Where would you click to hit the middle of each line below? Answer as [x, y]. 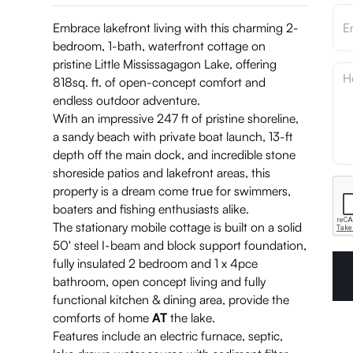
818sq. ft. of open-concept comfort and [160, 82]
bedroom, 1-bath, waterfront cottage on [160, 45]
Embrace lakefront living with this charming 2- [176, 27]
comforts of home [103, 317]
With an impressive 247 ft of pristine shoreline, [176, 118]
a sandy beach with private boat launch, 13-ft [173, 136]
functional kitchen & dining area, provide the [171, 299]
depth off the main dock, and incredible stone [175, 154]
